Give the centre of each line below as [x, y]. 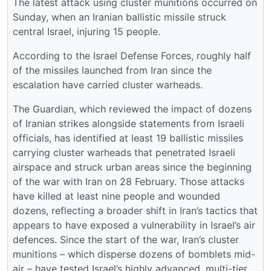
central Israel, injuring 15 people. [87, 31]
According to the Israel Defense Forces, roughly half [132, 55]
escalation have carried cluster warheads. [108, 84]
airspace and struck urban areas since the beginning [132, 167]
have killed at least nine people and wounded [116, 196]
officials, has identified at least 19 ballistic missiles [128, 138]
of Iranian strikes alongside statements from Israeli [129, 123]
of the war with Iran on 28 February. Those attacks [129, 181]
